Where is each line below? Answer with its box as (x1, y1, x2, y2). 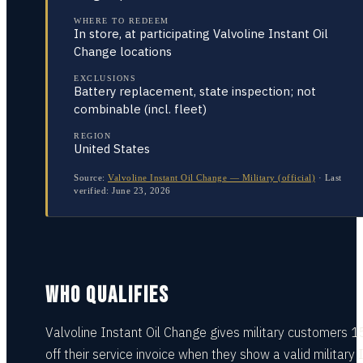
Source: (74, 173, 105, 182)
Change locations (74, 44, 172, 59)
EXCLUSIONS (74, 74, 136, 83)
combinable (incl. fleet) (74, 101, 207, 117)
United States (74, 141, 150, 156)
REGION (74, 131, 111, 140)
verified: (74, 186, 112, 195)
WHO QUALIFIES (45, 282, 169, 309)
